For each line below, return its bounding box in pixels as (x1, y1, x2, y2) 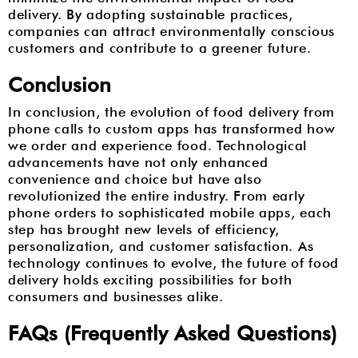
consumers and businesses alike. (8, 288, 224, 304)
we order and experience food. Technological (8, 137, 308, 153)
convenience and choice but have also (8, 170, 262, 187)
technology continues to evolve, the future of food (8, 254, 340, 271)
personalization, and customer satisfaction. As (8, 237, 314, 254)
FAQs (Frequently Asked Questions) (8, 320, 337, 345)
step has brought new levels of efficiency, (8, 221, 280, 237)
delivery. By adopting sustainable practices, (8, 6, 293, 22)
